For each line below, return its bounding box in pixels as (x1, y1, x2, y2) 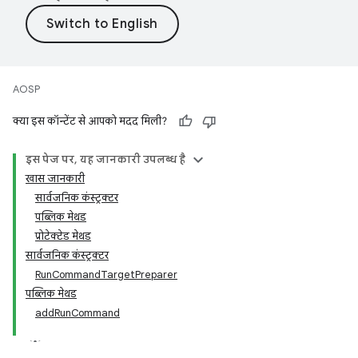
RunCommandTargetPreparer (35, 268, 177, 281)
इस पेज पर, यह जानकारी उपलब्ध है (26, 153, 185, 166)
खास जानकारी (26, 172, 85, 185)
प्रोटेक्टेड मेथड (35, 229, 91, 243)
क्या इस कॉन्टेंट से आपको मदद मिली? (13, 114, 167, 128)
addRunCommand (35, 306, 120, 320)
